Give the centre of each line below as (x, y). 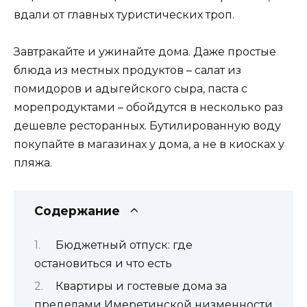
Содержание (77, 211)
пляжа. (33, 163)
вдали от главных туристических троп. (124, 14)
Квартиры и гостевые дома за (141, 286)
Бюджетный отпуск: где (124, 245)
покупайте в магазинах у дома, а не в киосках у (149, 145)
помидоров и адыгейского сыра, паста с (131, 89)
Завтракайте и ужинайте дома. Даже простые (145, 52)
